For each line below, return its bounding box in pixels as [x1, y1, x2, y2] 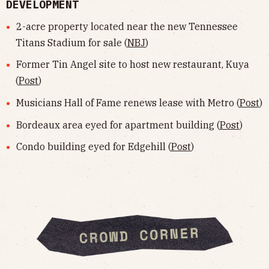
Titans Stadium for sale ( [16, 36, 127, 49]
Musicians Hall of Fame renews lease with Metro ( [16, 96, 240, 109]
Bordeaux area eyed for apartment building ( [16, 118, 220, 131]
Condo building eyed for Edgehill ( [16, 141, 171, 153]
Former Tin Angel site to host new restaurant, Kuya [16, 58, 249, 71]
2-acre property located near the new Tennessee [16, 20, 238, 32]
